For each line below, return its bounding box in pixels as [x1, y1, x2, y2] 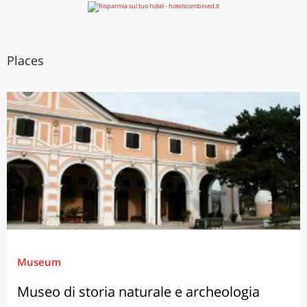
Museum [17, 254, 61, 269]
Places [7, 52, 44, 69]
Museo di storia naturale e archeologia [17, 282, 260, 301]
